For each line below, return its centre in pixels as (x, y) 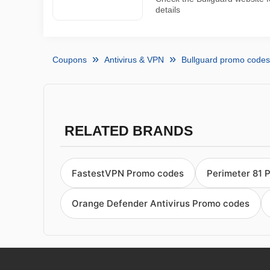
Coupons (70, 60)
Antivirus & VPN (134, 60)
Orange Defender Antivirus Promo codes (161, 204)
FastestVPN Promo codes (128, 173)
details (168, 10)
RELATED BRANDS (128, 131)
